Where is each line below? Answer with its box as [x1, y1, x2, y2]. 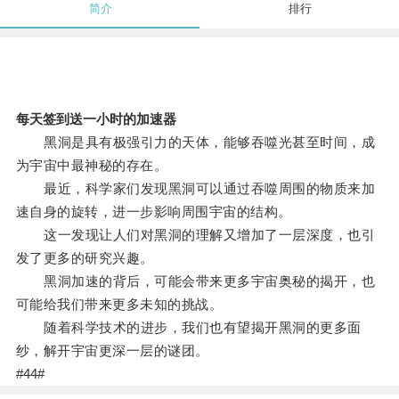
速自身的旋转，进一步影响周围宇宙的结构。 [15, 204, 292, 220]
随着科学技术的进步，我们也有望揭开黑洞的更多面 [15, 320, 362, 336]
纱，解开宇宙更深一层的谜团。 [15, 343, 209, 359]
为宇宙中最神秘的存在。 [15, 158, 168, 174]
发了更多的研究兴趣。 [15, 250, 154, 266]
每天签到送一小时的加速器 [15, 111, 176, 127]
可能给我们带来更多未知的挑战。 [15, 297, 224, 313]
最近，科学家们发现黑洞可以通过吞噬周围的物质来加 [15, 181, 376, 197]
